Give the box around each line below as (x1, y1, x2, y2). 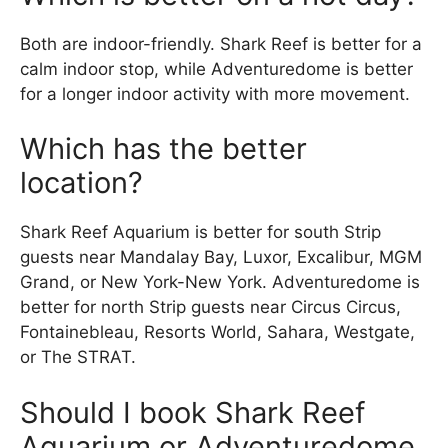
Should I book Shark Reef (20, 394, 365, 430)
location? (20, 165, 143, 201)
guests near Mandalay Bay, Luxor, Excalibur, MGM (20, 247, 422, 268)
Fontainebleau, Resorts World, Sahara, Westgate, (20, 322, 415, 343)
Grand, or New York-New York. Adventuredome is (20, 272, 420, 293)
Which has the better (20, 131, 307, 167)
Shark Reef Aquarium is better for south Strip (20, 222, 381, 243)
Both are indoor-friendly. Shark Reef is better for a (20, 33, 422, 54)
